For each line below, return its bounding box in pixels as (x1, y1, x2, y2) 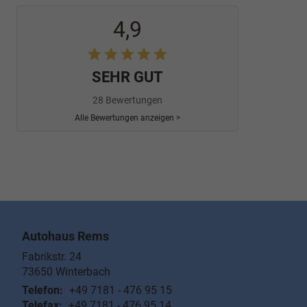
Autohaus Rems (22, 229, 109, 244)
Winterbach (56, 265, 110, 279)
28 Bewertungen (93, 95, 162, 106)
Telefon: (22, 284, 63, 297)
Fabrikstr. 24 (22, 250, 82, 264)
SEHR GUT (92, 69, 163, 86)
